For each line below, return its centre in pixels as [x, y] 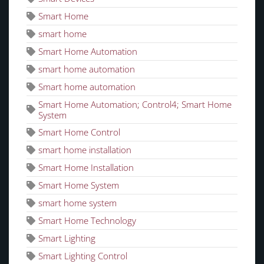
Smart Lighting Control [83, 255]
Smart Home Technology [87, 220]
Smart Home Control [79, 132]
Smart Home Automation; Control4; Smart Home [135, 104]
